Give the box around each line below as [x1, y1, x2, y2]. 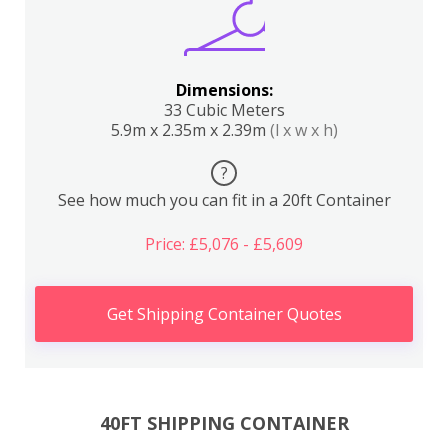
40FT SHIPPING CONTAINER [99, 410, 349, 435]
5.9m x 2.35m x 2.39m [110, 119, 270, 141]
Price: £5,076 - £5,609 [145, 233, 303, 255]
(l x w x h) [269, 119, 338, 141]
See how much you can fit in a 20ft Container [57, 189, 391, 211]
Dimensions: [175, 79, 273, 101]
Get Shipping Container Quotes [106, 303, 342, 325]
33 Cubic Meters [163, 99, 285, 121]
